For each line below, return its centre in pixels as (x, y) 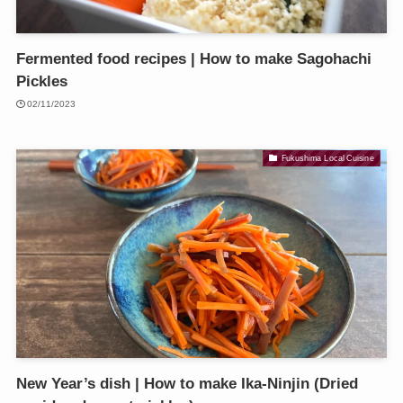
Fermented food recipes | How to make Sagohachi (193, 59)
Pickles (41, 82)
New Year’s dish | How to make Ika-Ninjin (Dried (187, 383)
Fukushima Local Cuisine (328, 158)
